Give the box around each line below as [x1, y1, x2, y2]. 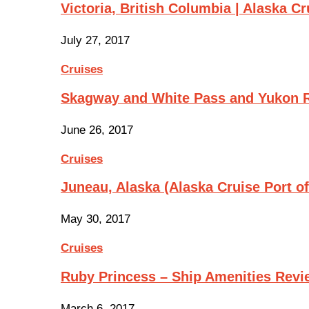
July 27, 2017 [61, 33, 130, 47]
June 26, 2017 [61, 123, 133, 137]
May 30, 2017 [61, 212, 130, 226]
